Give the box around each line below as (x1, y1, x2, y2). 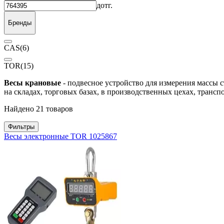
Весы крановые (4, 78, 61, 87)
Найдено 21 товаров (4, 104, 73, 113)
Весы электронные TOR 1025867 (4, 132, 117, 141)
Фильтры (8, 123, 34, 131)
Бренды (8, 18, 31, 26)
